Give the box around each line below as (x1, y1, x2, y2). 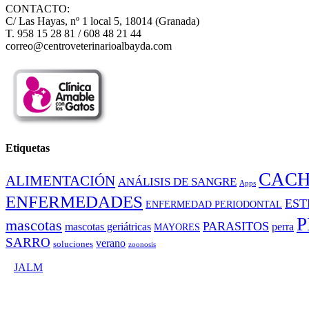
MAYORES (154, 221, 200, 233)
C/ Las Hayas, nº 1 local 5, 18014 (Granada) (6, 15, 199, 28)
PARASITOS (203, 219, 269, 234)
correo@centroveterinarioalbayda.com (6, 40, 172, 52)
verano (96, 237, 126, 250)
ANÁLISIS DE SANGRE (118, 175, 237, 189)
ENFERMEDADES (6, 192, 143, 212)
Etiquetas (6, 141, 50, 154)
